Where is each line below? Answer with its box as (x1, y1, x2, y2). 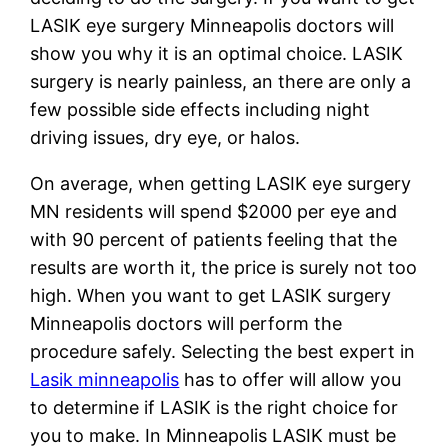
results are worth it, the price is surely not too (30, 256, 418, 278)
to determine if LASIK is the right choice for (30, 396, 399, 418)
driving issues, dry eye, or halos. (30, 126, 301, 148)
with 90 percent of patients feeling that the (30, 228, 398, 250)
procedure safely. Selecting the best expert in (30, 340, 416, 362)
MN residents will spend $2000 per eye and (30, 200, 398, 222)
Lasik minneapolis (30, 368, 180, 390)
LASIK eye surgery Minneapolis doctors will (30, 14, 395, 36)
